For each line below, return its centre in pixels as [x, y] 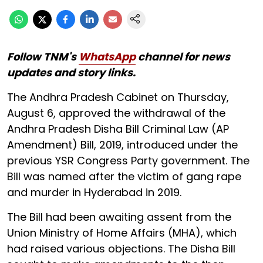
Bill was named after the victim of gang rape [124, 176]
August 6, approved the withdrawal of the [116, 113]
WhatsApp [107, 56]
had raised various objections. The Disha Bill [121, 248]
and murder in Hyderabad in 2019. [96, 192]
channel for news [183, 56]
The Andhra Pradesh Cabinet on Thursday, [118, 97]
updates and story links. [71, 72]
